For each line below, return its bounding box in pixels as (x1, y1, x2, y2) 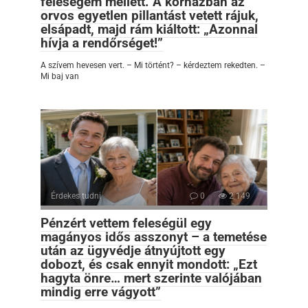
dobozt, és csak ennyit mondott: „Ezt (41, 256, 257, 272)
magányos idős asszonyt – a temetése (41, 228, 267, 245)
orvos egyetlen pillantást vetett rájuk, (41, 7, 258, 23)
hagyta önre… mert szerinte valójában (41, 269, 262, 286)
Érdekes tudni (51, 190, 101, 201)
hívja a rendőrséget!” (41, 34, 163, 51)
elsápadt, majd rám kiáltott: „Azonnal (41, 21, 258, 37)
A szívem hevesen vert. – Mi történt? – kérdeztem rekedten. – (41, 60, 265, 70)
